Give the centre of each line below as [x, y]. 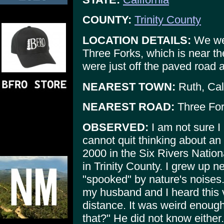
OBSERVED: [115, 127]
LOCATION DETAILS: [137, 40]
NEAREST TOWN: [129, 86]
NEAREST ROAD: [128, 107]
